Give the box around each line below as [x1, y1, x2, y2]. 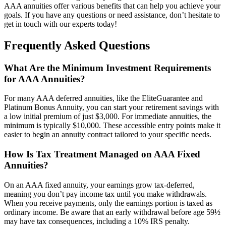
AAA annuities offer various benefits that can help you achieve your [4, 1, 220, 10]
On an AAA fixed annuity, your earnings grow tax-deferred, [4, 180, 195, 189]
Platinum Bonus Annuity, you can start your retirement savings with [4, 103, 219, 112]
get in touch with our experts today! [4, 19, 117, 28]
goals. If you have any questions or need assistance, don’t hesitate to [4, 10, 220, 19]
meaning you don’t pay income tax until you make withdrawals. [4, 189, 207, 198]
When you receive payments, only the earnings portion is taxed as [4, 198, 212, 207]
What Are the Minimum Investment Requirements [4, 62, 211, 73]
